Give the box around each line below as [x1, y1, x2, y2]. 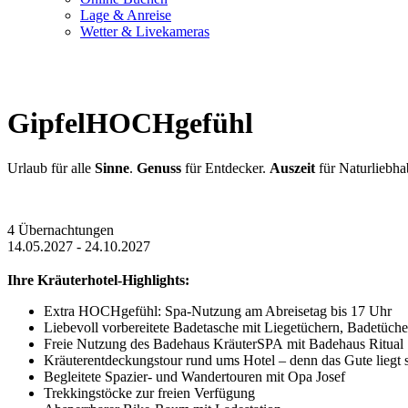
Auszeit [270, 159, 315, 176]
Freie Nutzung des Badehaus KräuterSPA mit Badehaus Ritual [44, 335, 403, 352]
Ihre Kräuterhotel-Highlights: [7, 271, 189, 288]
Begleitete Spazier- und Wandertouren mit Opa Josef [44, 368, 345, 384]
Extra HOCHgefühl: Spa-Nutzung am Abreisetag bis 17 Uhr [44, 302, 392, 319]
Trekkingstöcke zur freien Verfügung [44, 384, 255, 401]
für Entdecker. [181, 159, 270, 176]
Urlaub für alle [7, 159, 95, 176]
